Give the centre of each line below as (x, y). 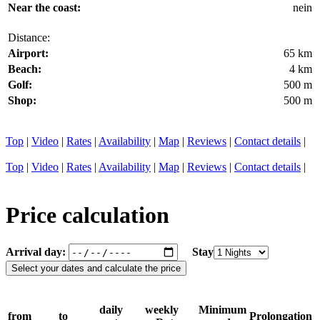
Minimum (222, 310)
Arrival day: (37, 251)
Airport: (28, 54)
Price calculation (87, 215)
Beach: (25, 69)
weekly (162, 310)
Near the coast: (44, 8)
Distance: (29, 38)
